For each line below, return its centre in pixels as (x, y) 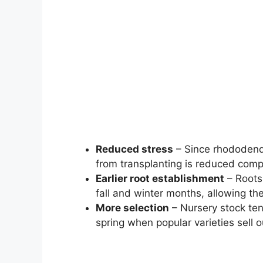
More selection (132, 208)
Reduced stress (134, 149)
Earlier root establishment (160, 179)
